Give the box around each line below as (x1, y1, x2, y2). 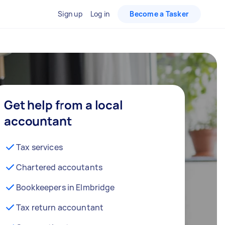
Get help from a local (4, 96, 123, 113)
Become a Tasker (130, 9, 189, 19)
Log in (90, 9, 110, 19)
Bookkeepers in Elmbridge (16, 182, 115, 193)
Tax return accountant (16, 202, 104, 213)
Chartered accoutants (16, 162, 102, 173)
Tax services (16, 142, 63, 153)
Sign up (58, 9, 82, 19)
